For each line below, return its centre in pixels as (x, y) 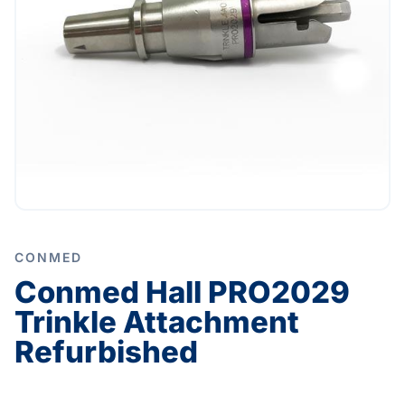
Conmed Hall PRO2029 (182, 292)
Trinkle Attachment (157, 322)
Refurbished (106, 352)
